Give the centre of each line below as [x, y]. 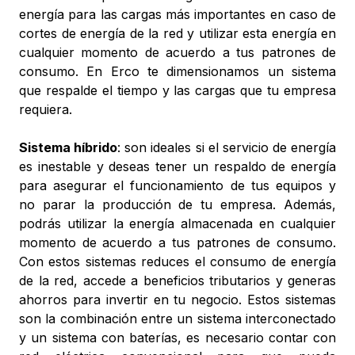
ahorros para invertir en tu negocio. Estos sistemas [177, 300]
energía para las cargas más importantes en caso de [177, 14]
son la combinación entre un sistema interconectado [177, 319]
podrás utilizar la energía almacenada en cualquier [177, 223]
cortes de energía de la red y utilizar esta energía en [177, 33]
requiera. [46, 109]
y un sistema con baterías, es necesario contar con [177, 338]
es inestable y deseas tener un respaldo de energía [177, 166]
